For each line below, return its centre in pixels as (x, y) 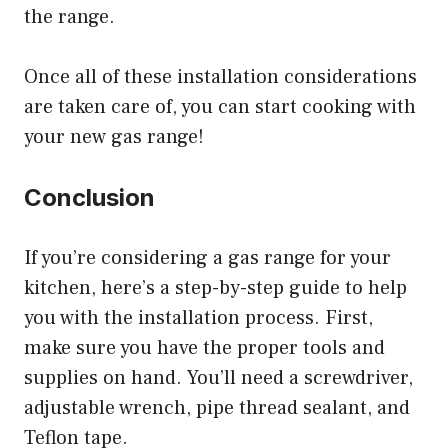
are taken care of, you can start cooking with (220, 106)
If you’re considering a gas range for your (207, 257)
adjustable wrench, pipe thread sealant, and (217, 407)
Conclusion (89, 197)
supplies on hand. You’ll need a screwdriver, (218, 377)
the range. (69, 16)
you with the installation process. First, (198, 317)
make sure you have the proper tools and (204, 347)
